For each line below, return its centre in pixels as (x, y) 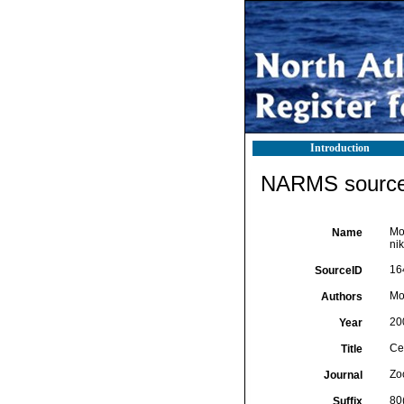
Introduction (340, 148)
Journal (343, 375)
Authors (341, 297)
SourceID (338, 271)
